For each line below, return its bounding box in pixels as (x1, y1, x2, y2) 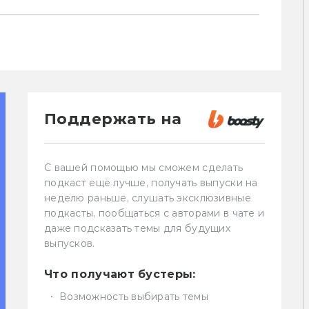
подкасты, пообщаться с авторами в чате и (44, 207, 265, 220)
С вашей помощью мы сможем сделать (44, 161, 243, 175)
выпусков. (44, 237, 95, 250)
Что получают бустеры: (44, 268, 196, 281)
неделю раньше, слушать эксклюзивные (44, 192, 251, 205)
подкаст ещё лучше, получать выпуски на (44, 177, 258, 190)
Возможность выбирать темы (59, 290, 208, 303)
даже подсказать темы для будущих (44, 222, 230, 235)
